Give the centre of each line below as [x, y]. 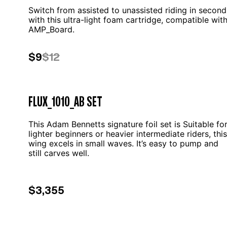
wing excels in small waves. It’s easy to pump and [123, 143]
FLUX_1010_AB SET [65, 101]
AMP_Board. [51, 29]
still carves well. [59, 153]
